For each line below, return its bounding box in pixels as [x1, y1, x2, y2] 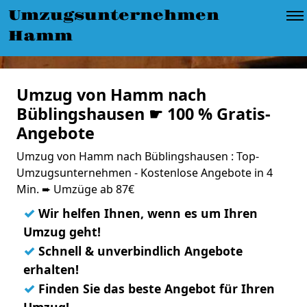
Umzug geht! [23, 223, 101, 240]
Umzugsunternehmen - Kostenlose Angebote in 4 [16, 165, 273, 180]
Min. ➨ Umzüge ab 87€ [16, 182, 134, 197]
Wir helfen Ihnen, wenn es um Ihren [35, 205, 258, 221]
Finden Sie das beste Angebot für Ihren [35, 280, 275, 297]
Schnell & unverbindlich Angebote [35, 243, 243, 259]
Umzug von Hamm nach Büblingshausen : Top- [16, 149, 259, 164]
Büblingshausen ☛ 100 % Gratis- [16, 103, 271, 125]
